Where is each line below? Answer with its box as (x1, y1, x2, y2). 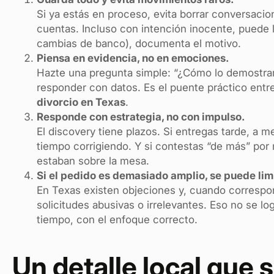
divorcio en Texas (37, 96, 125, 109)
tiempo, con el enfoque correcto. (37, 213, 198, 226)
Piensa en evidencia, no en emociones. (37, 52, 229, 65)
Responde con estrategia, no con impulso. (37, 111, 245, 124)
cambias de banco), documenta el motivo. (37, 37, 241, 50)
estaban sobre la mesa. (37, 155, 149, 168)
